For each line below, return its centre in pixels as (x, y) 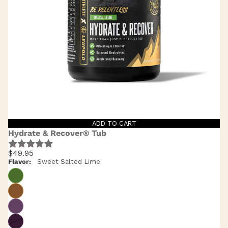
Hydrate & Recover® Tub (57, 133)
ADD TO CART (114, 123)
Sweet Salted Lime (69, 161)
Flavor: (20, 161)
